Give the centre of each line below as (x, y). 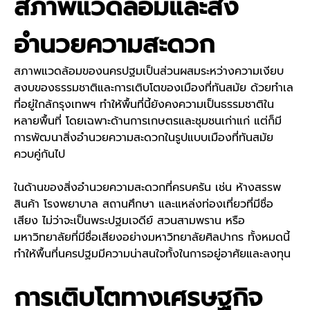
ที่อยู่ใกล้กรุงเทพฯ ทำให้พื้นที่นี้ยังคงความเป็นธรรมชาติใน (144, 105)
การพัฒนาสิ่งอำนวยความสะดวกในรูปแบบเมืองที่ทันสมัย (144, 138)
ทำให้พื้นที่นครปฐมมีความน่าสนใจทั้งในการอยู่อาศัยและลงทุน (152, 254)
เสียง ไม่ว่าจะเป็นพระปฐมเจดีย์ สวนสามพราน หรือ (129, 221)
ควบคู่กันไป (39, 155)
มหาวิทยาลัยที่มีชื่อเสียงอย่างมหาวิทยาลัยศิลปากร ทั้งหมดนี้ (152, 238)
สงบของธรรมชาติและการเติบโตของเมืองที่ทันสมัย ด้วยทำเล (154, 88)
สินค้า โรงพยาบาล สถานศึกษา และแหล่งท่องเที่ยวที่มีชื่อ (144, 204)
